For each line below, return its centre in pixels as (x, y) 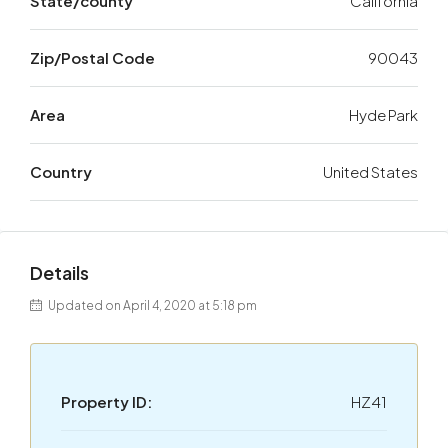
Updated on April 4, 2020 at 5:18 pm (151, 305)
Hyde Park (383, 114)
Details (59, 272)
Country (61, 171)
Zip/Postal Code (92, 57)
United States (370, 171)
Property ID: (106, 401)
